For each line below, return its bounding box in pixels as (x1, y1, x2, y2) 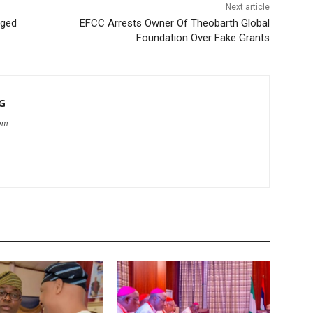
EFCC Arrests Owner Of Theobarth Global (79, 16, 270, 29)
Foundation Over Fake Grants (136, 31, 270, 44)
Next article (225, 1, 270, 12)
